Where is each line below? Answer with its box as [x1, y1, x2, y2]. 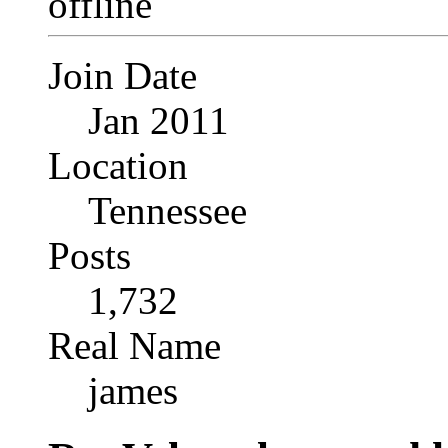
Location [48, 143, 188, 187]
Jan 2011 [88, 98, 229, 142]
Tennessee [88, 188, 247, 232]
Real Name [48, 323, 221, 367]
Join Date [48, 53, 197, 97]
